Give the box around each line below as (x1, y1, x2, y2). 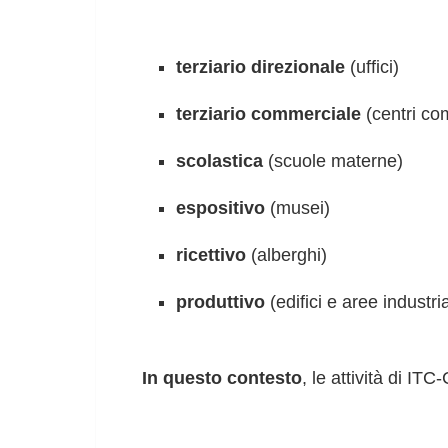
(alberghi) (246, 245, 328, 266)
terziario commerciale (176, 104, 362, 125)
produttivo (176, 292, 266, 313)
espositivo (176, 198, 266, 219)
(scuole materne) (263, 151, 404, 172)
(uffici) (345, 57, 400, 78)
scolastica (176, 151, 264, 172)
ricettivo (176, 245, 247, 266)
